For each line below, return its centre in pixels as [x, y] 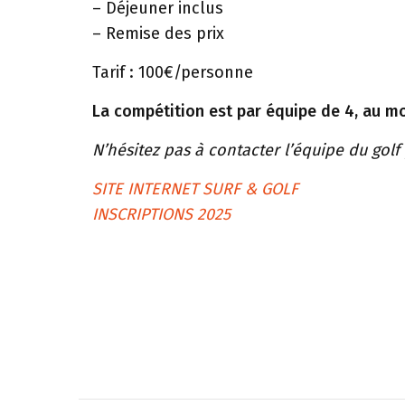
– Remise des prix [158, 33]
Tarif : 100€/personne [173, 72]
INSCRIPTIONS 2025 [161, 214]
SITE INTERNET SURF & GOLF [195, 189]
